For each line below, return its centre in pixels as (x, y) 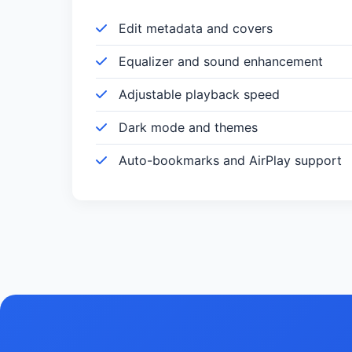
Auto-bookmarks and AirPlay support (228, 160)
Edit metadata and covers (194, 28)
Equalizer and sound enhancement (219, 61)
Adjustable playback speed (197, 94)
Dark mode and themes (186, 127)
